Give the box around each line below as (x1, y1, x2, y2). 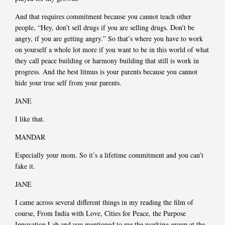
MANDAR (15, 132, 45, 142)
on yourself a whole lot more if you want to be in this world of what (15, 44, 209, 54)
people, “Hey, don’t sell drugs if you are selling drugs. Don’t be (15, 22, 194, 32)
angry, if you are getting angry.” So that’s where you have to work (15, 33, 203, 43)
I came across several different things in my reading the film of (15, 197, 193, 207)
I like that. (15, 114, 45, 124)
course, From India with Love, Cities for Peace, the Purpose (15, 208, 186, 218)
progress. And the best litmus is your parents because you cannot (15, 66, 197, 76)
